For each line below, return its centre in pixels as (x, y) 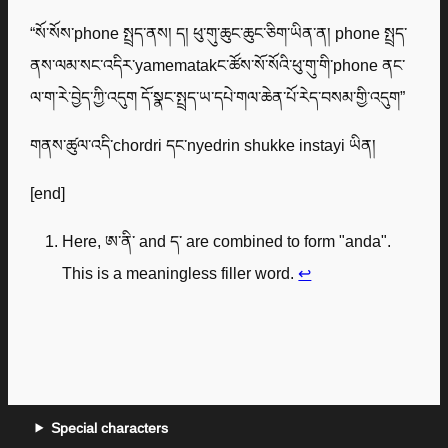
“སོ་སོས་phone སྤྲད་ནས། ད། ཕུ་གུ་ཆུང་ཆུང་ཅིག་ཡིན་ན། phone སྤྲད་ (219, 32)
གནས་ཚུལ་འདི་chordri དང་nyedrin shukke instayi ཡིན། (203, 144)
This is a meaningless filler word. (180, 272)
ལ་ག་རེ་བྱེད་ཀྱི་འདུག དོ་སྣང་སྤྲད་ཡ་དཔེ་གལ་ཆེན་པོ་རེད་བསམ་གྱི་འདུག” (218, 96)
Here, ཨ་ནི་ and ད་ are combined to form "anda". (227, 240)
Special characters (109, 427)
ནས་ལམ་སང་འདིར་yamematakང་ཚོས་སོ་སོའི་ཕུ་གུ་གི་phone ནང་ (218, 64)
